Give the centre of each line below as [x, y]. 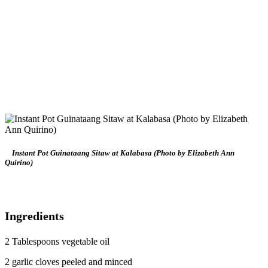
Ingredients [34, 216]
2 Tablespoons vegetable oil [57, 242]
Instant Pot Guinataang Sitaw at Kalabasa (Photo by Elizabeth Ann [123, 153]
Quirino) [19, 163]
